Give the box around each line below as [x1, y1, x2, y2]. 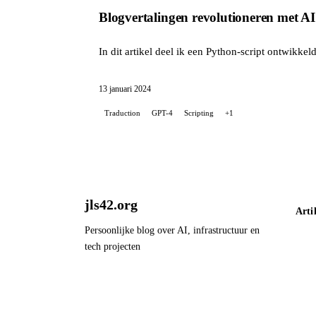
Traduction [104, 108, 140, 117]
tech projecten [85, 241, 140, 252]
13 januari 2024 [99, 83, 151, 94]
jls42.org [85, 196, 138, 212]
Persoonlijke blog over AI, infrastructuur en [85, 224, 260, 236]
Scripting [184, 108, 214, 117]
